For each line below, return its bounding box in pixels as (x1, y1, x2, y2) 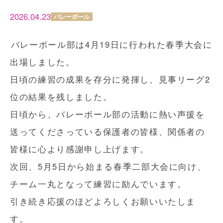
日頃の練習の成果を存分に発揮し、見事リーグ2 (10, 73, 211, 85)
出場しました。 (10, 56, 75, 68)
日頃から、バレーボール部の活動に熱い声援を (10, 108, 205, 120)
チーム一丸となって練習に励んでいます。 (10, 178, 187, 190)
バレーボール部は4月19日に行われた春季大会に (10, 38, 213, 50)
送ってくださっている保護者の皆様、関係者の (10, 125, 205, 137)
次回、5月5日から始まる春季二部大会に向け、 (10, 160, 207, 172)
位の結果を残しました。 (10, 91, 112, 103)
